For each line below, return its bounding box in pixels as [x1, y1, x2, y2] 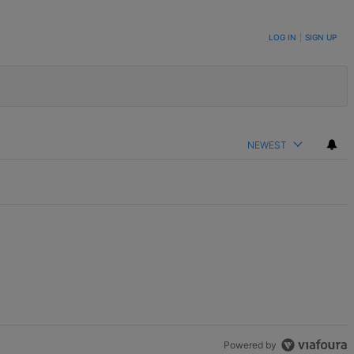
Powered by [224, 339, 277, 352]
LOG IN [269, 32, 296, 42]
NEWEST [247, 138, 287, 151]
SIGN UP [305, 32, 337, 42]
